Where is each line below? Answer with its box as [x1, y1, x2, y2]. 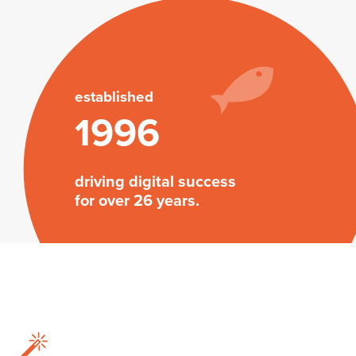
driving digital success [75, 172, 236, 192]
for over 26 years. [75, 192, 199, 211]
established [75, 88, 153, 106]
